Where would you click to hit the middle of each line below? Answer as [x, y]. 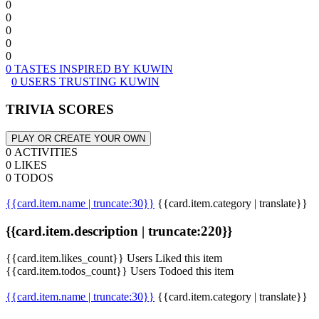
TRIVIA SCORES [60, 110]
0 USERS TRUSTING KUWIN [85, 82]
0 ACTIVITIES [42, 152]
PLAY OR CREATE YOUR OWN [78, 138]
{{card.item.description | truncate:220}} [119, 231]
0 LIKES [26, 164]
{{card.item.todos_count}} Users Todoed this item [120, 271]
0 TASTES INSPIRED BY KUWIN [89, 69]
